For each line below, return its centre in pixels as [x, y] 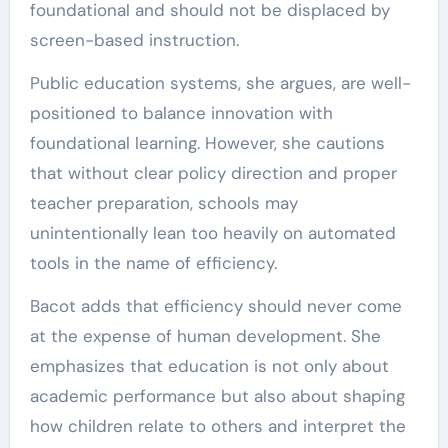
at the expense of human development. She [205, 336]
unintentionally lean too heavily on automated [212, 233]
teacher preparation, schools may [163, 203]
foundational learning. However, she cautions [207, 143]
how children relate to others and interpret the [217, 426]
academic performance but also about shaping [217, 396]
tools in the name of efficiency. [153, 263]
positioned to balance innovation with [181, 113]
